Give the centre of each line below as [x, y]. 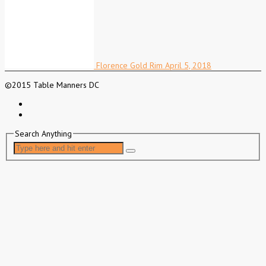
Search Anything [43, 134]
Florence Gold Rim [129, 66]
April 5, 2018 [188, 66]
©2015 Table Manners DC [52, 85]
